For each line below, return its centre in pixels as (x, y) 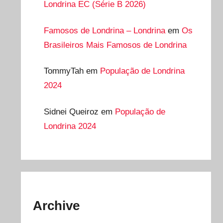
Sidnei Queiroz (71, 112)
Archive (56, 206)
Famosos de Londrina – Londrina (104, 30)
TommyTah (63, 71)
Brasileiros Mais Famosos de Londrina (115, 45)
